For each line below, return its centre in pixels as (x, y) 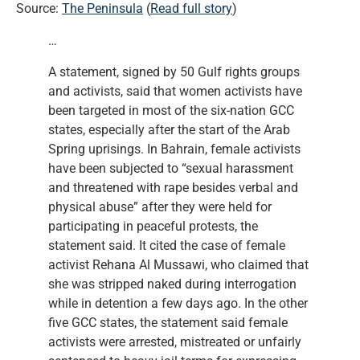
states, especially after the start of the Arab (169, 129)
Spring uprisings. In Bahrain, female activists (174, 149)
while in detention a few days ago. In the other (178, 303)
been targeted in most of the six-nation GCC (171, 110)
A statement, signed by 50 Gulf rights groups (174, 72)
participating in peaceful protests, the (153, 226)
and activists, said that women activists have (175, 91)
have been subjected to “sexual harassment (171, 168)
